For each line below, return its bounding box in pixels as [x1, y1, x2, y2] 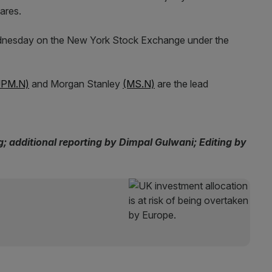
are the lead [155, 77, 208, 90]
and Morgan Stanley [29, 77, 123, 90]
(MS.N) [123, 77, 155, 90]
